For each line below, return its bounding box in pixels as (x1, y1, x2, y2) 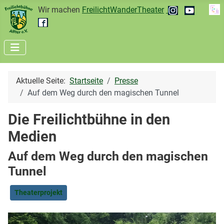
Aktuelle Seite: (16, 76, 69, 85)
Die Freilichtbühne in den (8, 111, 170, 128)
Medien (8, 128, 56, 145)
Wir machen (38, 5, 82, 14)
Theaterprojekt (14, 188, 62, 196)
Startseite (69, 76, 103, 85)
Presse (114, 76, 138, 85)
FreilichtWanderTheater (82, 5, 164, 14)
